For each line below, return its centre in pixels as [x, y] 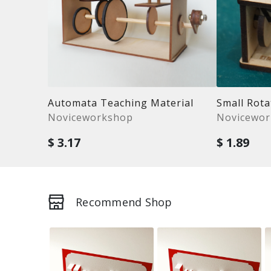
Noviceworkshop [91, 118]
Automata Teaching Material [121, 103]
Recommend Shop [124, 202]
